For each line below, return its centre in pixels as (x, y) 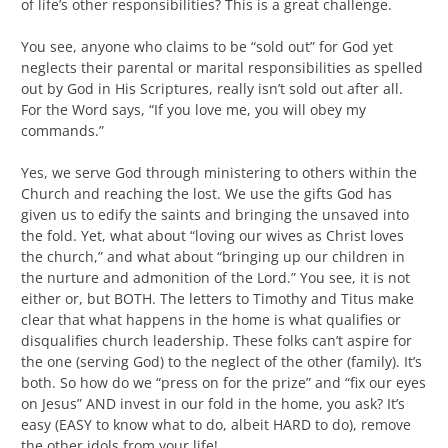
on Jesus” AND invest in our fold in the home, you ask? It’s (213, 403)
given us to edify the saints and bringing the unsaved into (215, 214)
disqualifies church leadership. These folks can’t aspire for (216, 340)
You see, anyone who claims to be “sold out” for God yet (207, 46)
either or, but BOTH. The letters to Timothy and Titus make (217, 298)
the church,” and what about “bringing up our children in (213, 256)
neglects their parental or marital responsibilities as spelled (222, 67)
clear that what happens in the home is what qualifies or (211, 319)
